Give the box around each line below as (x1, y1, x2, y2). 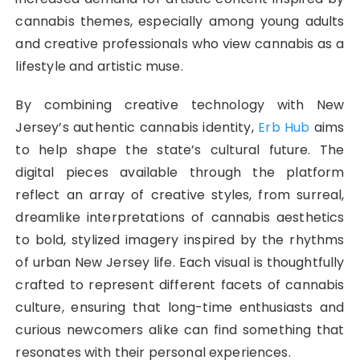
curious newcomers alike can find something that (15, 321, 345, 340)
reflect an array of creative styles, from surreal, (15, 186, 345, 205)
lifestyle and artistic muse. (15, 57, 183, 76)
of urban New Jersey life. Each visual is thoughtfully (15, 253, 345, 272)
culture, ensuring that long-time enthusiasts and (15, 298, 345, 317)
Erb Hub (258, 118, 310, 137)
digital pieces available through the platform (15, 163, 345, 182)
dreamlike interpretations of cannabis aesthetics (15, 208, 345, 227)
